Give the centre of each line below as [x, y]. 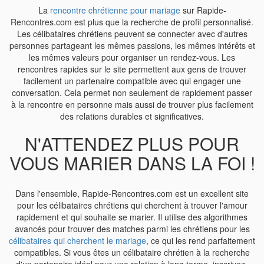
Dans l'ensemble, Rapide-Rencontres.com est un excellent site [132, 193]
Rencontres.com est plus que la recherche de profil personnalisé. [132, 22]
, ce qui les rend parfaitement [201, 240]
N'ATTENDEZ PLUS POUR [132, 143]
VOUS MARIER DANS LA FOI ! [132, 163]
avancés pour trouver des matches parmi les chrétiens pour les [132, 229]
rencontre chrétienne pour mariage [115, 10]
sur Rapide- [203, 10]
